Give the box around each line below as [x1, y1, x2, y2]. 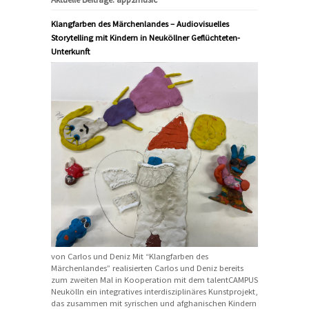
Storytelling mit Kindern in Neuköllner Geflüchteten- [51, 32, 240, 43]
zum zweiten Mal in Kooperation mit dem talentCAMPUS [51, 274, 258, 285]
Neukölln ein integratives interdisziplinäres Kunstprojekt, [51, 286, 257, 297]
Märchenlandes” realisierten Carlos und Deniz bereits [51, 262, 243, 273]
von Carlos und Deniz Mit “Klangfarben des [51, 250, 208, 261]
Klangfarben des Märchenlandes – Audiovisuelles [51, 18, 229, 29]
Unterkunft [51, 46, 90, 57]
